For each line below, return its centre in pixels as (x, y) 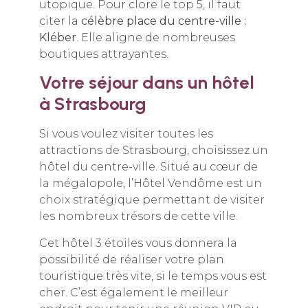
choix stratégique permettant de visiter (152, 200)
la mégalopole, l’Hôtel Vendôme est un (150, 184)
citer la (60, 21)
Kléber (57, 37)
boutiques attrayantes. (103, 54)
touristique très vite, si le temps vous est (153, 276)
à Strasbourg (92, 104)
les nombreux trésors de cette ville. (138, 217)
